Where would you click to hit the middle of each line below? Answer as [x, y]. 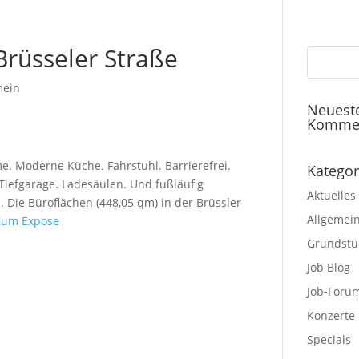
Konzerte [331, 315]
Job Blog [328, 267]
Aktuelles [331, 195]
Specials [329, 339]
